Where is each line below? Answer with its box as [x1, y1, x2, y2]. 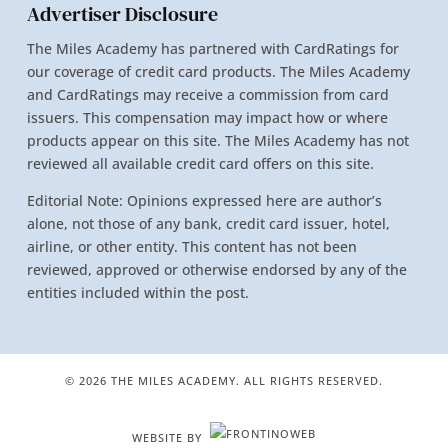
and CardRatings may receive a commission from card [26, 84, 389, 104]
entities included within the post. [26, 282, 249, 302]
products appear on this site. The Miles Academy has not [26, 130, 409, 150]
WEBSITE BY [131, 429, 210, 445]
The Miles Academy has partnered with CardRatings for [26, 38, 399, 58]
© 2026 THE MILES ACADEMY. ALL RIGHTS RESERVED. [64, 372, 383, 388]
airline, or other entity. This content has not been [26, 236, 357, 256]
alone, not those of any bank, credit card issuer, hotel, [26, 213, 390, 233]
